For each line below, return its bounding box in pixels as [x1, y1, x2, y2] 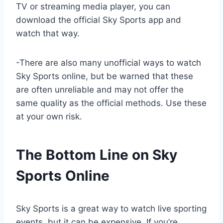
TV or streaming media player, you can [16, 1, 170, 12]
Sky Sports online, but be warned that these [16, 71, 193, 82]
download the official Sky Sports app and [16, 15, 181, 25]
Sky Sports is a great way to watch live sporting [16, 204, 207, 214]
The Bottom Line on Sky [16, 146, 177, 164]
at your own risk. [16, 111, 82, 122]
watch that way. [16, 28, 80, 39]
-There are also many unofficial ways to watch [16, 58, 201, 68]
